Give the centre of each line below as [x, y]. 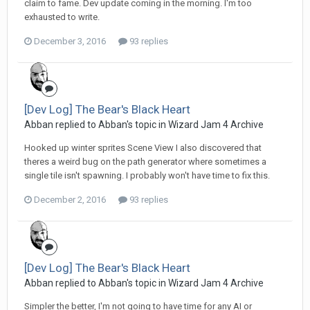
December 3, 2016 [70, 41]
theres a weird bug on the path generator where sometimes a [145, 161]
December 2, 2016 [70, 199]
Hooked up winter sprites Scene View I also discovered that [143, 147]
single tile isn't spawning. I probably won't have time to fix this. [147, 175]
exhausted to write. [62, 17]
